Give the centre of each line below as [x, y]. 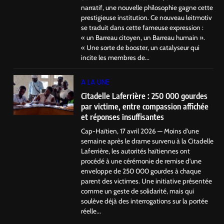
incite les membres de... [115, 58]
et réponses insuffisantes [122, 116]
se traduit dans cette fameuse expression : [142, 28]
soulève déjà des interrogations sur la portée [144, 201]
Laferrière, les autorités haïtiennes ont [135, 151]
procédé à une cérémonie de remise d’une [141, 161]
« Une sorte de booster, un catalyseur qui [140, 48]
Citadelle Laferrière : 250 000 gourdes [144, 95]
